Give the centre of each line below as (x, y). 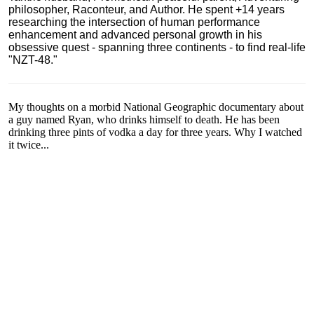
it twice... (29, 145)
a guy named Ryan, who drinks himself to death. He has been (144, 120)
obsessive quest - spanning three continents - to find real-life (157, 47)
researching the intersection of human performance (134, 22)
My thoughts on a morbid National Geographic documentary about (156, 107)
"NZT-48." (33, 60)
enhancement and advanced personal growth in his (135, 35)
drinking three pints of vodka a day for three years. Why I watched (155, 132)
